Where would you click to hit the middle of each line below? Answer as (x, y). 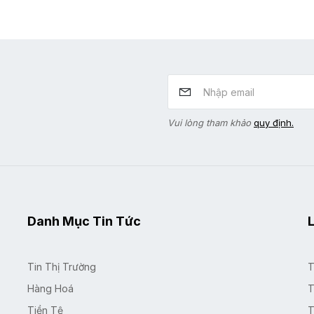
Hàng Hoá (50, 289)
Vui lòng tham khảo (211, 123)
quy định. (274, 123)
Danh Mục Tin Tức (84, 221)
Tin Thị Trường (62, 267)
